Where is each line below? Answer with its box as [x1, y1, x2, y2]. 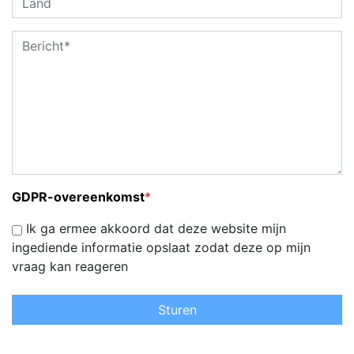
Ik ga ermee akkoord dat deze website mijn [22, 220, 286, 237]
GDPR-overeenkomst [12, 189, 145, 205]
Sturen [157, 302, 197, 318]
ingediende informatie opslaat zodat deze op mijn [12, 239, 311, 256]
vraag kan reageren [12, 258, 128, 275]
